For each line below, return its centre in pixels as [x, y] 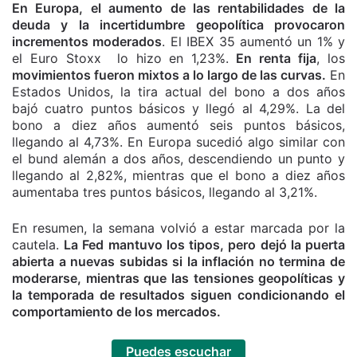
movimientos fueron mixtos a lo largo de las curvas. [169, 75]
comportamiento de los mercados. [116, 311]
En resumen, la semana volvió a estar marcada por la [178, 228]
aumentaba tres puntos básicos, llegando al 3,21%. [165, 192]
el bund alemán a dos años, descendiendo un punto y [178, 158]
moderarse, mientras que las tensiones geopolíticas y [178, 278]
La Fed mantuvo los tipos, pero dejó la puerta [205, 244]
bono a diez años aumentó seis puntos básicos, [178, 125]
